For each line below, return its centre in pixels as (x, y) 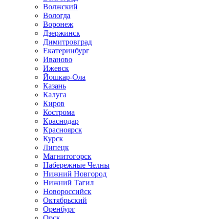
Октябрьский (65, 200)
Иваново (58, 59)
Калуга (55, 95)
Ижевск (56, 68)
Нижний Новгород (75, 174)
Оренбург (59, 209)
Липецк (56, 147)
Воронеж (58, 24)
